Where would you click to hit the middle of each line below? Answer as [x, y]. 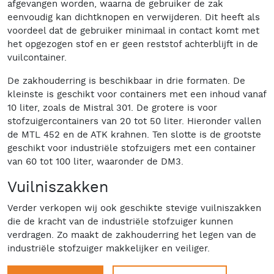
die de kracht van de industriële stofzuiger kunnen [120, 221]
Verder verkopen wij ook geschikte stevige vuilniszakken [134, 208]
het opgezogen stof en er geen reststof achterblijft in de [133, 44]
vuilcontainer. [39, 57]
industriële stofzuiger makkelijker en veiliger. [109, 248]
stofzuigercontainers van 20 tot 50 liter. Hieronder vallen [134, 121]
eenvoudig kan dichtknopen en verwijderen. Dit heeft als [134, 17]
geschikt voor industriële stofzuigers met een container [131, 148]
